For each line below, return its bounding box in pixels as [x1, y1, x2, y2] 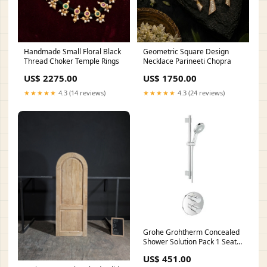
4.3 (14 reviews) [57, 88, 105, 98]
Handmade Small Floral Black [24, 46, 121, 57]
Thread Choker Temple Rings [24, 56, 119, 67]
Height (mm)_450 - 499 [143, 246, 219, 257]
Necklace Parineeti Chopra [143, 56, 231, 67]
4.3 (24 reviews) [176, 88, 225, 98]
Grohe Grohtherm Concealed [143, 227, 240, 238]
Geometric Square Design [143, 46, 229, 57]
